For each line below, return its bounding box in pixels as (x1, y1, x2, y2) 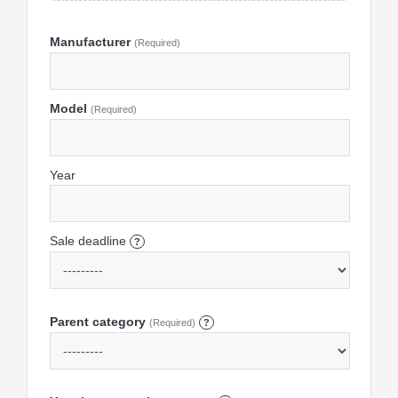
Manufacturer (49, 35, 134, 50)
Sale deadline (49, 234, 130, 249)
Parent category (49, 314, 149, 329)
